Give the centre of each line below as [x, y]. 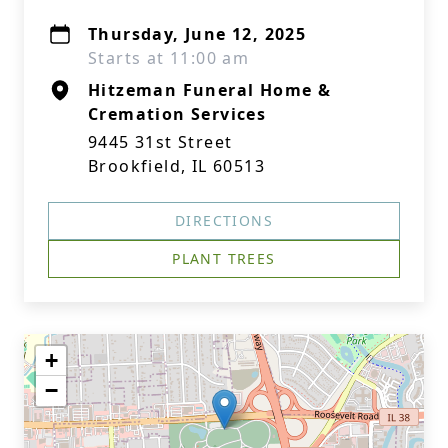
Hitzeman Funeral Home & [210, 90]
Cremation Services [177, 114]
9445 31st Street [160, 142]
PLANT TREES [224, 258]
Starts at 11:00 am [169, 58]
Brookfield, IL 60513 [176, 166]
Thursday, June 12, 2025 [197, 34]
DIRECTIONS [224, 220]
